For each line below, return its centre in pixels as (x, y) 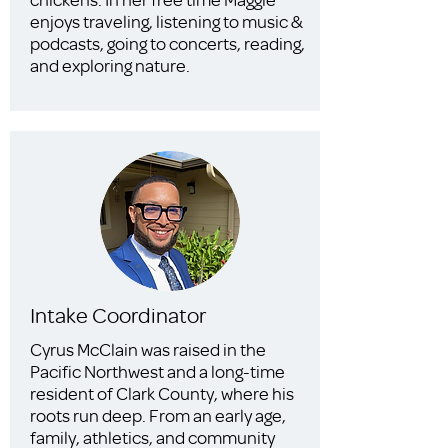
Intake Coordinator (118, 314)
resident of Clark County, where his (162, 393)
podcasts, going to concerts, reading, (167, 43)
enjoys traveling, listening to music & (166, 21)
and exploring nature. (110, 65)
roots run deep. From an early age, (158, 415)
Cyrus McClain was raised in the (148, 349)
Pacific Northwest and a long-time (157, 371)
